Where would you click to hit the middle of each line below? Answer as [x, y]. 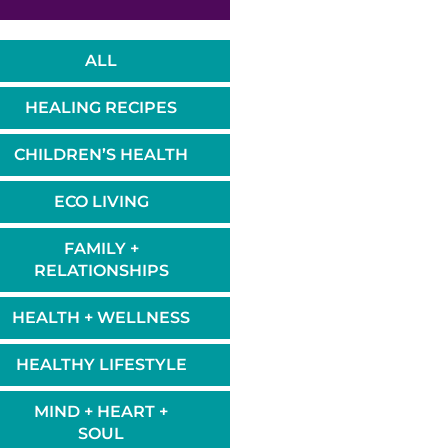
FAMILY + [101, 248]
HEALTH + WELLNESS [101, 317]
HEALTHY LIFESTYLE [101, 364]
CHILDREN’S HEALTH [101, 154]
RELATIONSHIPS [101, 270]
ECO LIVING [101, 201]
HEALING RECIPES [101, 107]
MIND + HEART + [101, 411]
